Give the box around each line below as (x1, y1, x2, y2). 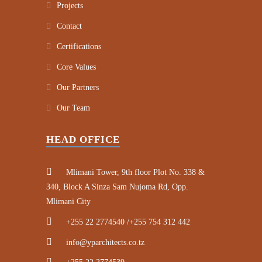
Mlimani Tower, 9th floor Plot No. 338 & (64, 167, 205, 177)
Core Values (57, 62, 96, 71)
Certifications (57, 42, 101, 51)
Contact (57, 21, 82, 30)
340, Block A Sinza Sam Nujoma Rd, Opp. (46, 182, 188, 191)
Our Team (57, 103, 90, 112)
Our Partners (57, 82, 99, 92)
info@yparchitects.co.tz (64, 237, 144, 247)
